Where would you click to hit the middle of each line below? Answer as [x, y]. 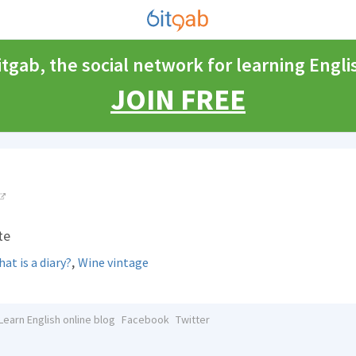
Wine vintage [113, 262]
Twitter [192, 319]
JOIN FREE [178, 99]
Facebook [145, 319]
